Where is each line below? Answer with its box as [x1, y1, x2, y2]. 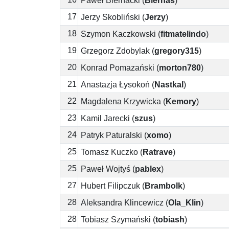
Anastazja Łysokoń [81, 80, 150, 89]
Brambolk [145, 181, 182, 190]
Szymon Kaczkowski [81, 29, 156, 38]
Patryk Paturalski [81, 130, 142, 140]
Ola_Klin [168, 198, 201, 207]
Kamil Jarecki [81, 113, 130, 123]
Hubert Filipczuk [81, 181, 140, 190]
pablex [135, 164, 161, 173]
